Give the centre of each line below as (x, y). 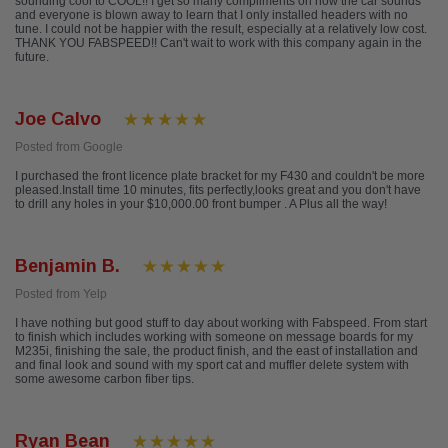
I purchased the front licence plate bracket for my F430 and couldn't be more (220, 176)
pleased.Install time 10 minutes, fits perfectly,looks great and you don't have (218, 190)
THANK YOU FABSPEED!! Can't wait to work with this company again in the (218, 43)
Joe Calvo (58, 119)
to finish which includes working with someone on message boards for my (214, 337)
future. (32, 57)
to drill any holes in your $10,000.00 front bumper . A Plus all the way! (201, 204)
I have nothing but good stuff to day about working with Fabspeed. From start (221, 323)
